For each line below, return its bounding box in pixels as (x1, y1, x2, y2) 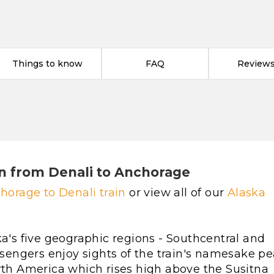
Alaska (227, 186, 266, 199)
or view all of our (125, 186, 228, 199)
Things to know (12, 58, 83, 69)
